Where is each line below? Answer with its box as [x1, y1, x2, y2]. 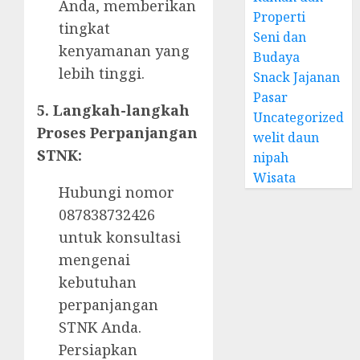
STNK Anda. [59, 317, 141, 337]
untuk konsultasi [59, 227, 181, 247]
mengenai [59, 250, 130, 269]
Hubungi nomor [59, 182, 174, 202]
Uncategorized [253, 108, 345, 126]
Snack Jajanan [253, 68, 341, 86]
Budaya [253, 48, 301, 66]
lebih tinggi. [59, 63, 145, 83]
